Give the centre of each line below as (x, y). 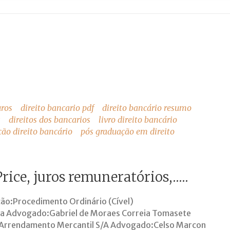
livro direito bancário (138, 120)
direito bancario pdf (57, 108)
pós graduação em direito (128, 131)
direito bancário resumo (147, 108)
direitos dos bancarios (50, 120)
